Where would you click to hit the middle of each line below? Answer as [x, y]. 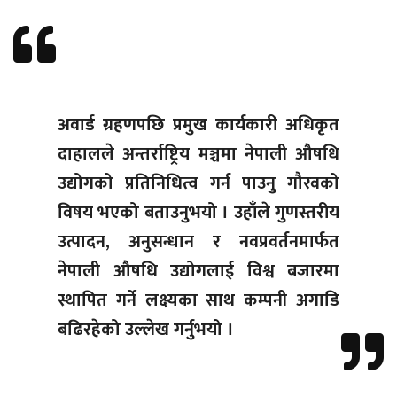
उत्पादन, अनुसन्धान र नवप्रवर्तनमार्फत [198, 242]
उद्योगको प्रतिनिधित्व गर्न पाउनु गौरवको [198, 184]
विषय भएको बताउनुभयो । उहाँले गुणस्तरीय [198, 213]
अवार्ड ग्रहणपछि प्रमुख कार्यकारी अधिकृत [198, 125]
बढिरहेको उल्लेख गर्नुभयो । [146, 330]
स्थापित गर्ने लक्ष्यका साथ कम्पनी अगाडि [198, 301]
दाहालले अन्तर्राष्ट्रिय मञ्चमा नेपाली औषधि [198, 155]
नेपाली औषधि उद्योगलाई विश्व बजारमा [198, 272]
